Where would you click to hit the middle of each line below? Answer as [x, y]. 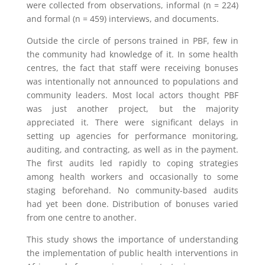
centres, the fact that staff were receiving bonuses [132, 68]
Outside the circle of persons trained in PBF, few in [132, 41]
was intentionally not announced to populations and [132, 81]
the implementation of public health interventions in [132, 253]
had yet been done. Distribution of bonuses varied [132, 204]
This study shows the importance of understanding [132, 239]
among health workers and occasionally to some [132, 177]
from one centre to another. [81, 217]
